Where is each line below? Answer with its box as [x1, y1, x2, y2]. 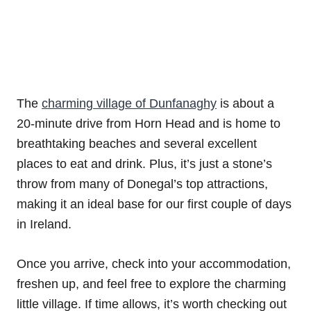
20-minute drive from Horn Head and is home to [17, 117, 280, 131]
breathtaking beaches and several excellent [17, 137, 257, 151]
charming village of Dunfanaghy [42, 96, 217, 111]
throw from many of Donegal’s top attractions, [17, 177, 268, 192]
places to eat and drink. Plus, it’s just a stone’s [17, 157, 272, 171]
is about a [217, 96, 274, 111]
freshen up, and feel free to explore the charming [17, 277, 286, 292]
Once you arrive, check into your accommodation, [17, 257, 291, 271]
